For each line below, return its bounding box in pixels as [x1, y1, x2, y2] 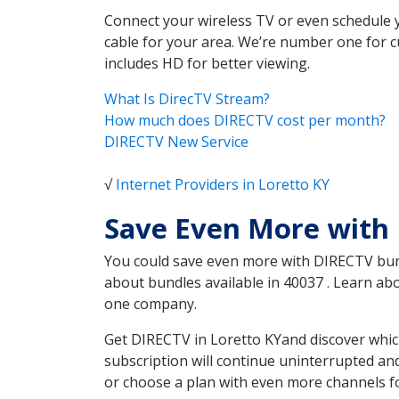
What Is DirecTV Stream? [104, 89, 270, 110]
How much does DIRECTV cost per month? [104, 110, 386, 131]
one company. [104, 294, 197, 314]
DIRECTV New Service [104, 132, 248, 152]
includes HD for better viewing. [104, 53, 310, 74]
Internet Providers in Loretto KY [116, 175, 330, 195]
